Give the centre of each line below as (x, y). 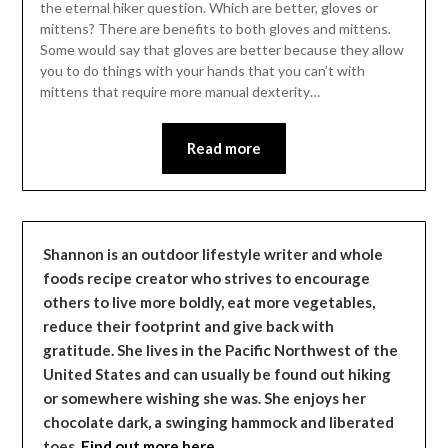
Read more (224, 147)
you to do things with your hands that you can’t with (202, 70)
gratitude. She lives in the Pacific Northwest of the (221, 349)
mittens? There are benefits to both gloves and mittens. (216, 28)
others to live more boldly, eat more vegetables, (209, 301)
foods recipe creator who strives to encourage (207, 277)
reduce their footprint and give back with (189, 325)
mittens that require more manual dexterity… (179, 91)
